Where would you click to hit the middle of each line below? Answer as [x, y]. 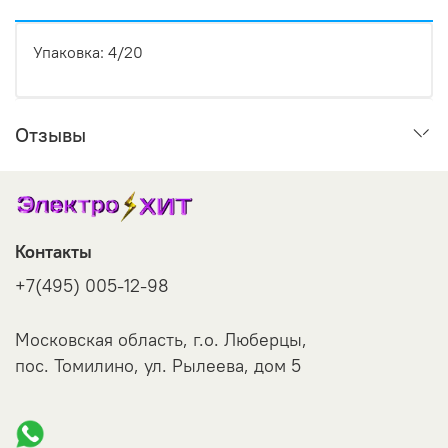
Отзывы [50, 134]
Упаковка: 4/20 [88, 52]
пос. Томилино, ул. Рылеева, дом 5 [158, 365]
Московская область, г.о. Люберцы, [161, 339]
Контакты [53, 251]
